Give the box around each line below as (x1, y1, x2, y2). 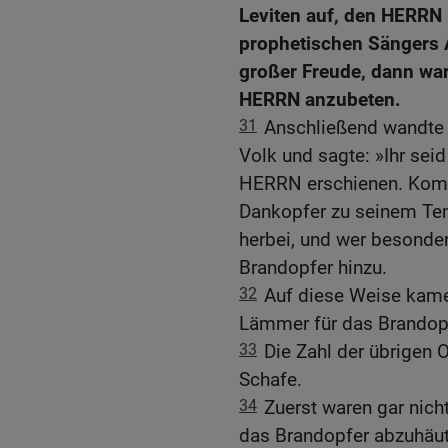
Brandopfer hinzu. (239, 256, 387, 280)
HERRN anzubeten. (239, 88, 401, 112)
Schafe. (239, 368, 302, 392)
